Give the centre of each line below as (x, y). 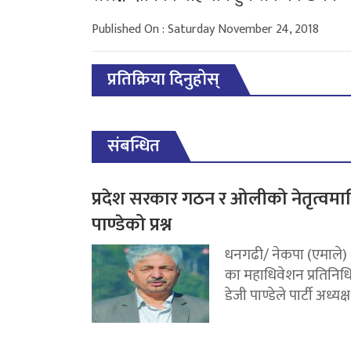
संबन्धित (134, 147)
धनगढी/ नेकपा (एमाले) (286, 255)
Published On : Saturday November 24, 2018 (205, 30)
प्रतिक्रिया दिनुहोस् (163, 80)
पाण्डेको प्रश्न (132, 225)
